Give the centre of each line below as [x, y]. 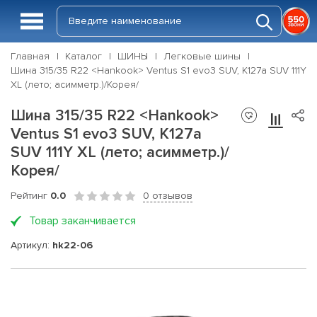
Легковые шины [202, 56]
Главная [30, 56]
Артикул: [31, 245]
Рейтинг [30, 196]
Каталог [83, 56]
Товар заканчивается [82, 221]
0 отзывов [168, 196]
